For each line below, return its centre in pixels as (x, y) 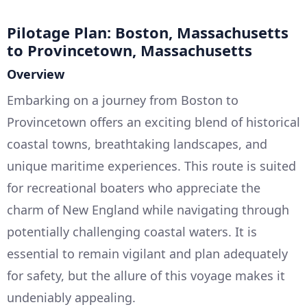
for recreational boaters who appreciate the (134, 188)
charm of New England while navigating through (148, 210)
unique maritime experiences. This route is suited (151, 166)
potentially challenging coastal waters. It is (132, 232)
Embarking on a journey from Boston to (123, 100)
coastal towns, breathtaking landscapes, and (137, 144)
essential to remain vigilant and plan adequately (147, 254)
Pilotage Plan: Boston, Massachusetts (148, 33)
